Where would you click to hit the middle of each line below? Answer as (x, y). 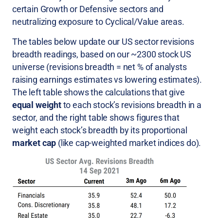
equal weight (37, 105)
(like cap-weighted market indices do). (129, 143)
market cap (34, 143)
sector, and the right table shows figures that (96, 117)
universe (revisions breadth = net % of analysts (100, 67)
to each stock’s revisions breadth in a (131, 105)
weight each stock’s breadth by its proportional (100, 130)
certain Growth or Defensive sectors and (88, 9)
